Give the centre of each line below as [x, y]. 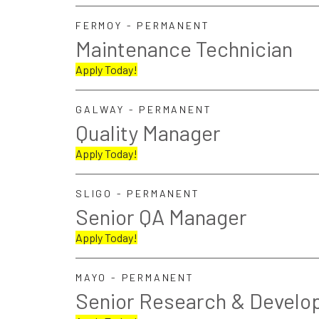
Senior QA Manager [161, 216]
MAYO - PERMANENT [135, 277]
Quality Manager [148, 132]
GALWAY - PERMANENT [144, 109]
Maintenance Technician [184, 48]
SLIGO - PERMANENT [138, 193]
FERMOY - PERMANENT [143, 25]
